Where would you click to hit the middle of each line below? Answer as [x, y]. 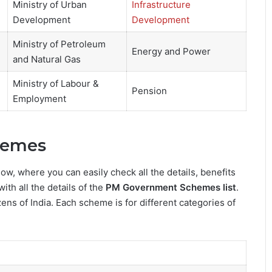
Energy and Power [171, 52]
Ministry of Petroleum [59, 44]
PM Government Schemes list [171, 188]
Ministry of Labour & [56, 84]
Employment [39, 99]
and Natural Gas [46, 59]
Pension [149, 91]
